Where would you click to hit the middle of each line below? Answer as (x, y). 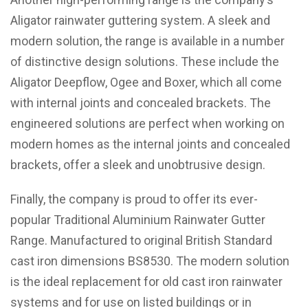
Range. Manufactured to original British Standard (141, 240)
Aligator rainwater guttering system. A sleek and (140, 20)
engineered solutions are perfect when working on (147, 123)
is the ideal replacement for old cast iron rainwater (146, 282)
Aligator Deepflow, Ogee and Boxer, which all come (146, 82)
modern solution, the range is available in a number (147, 41)
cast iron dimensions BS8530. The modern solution (150, 261)
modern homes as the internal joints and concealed (150, 144)
